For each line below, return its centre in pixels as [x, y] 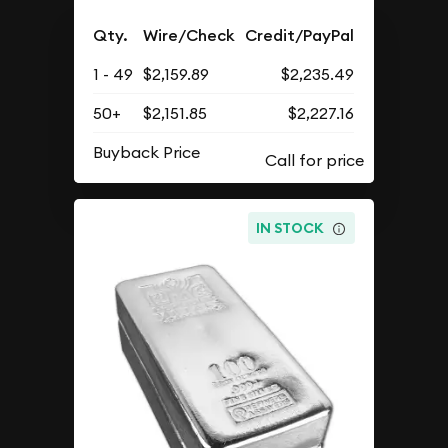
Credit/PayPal [300, 35]
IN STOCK [290, 228]
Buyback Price [147, 151]
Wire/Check [189, 35]
